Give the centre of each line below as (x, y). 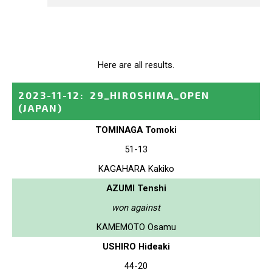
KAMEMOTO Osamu (136, 227)
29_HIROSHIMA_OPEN (150, 95)
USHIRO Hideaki (136, 246)
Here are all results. (136, 65)
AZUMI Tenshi (136, 188)
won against (136, 207)
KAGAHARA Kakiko (136, 168)
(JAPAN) (40, 107)
